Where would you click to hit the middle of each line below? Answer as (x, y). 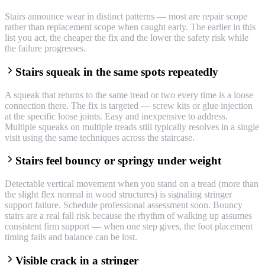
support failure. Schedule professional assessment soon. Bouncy (124, 205)
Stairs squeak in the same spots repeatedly (117, 72)
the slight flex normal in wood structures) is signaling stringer (118, 194)
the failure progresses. (45, 49)
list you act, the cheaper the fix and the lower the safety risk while (127, 38)
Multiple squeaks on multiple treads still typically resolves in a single (132, 127)
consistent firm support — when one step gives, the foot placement (129, 226)
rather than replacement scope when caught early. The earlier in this (130, 27)
